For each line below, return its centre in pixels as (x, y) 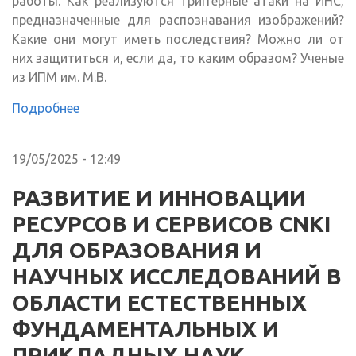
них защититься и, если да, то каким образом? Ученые (178, 58)
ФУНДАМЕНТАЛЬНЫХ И (145, 329)
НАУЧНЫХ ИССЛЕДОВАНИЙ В (177, 277)
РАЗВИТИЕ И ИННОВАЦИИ (159, 198)
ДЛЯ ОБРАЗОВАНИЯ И (137, 250)
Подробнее (46, 108)
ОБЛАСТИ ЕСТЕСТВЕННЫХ (159, 303)
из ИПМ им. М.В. (59, 77)
